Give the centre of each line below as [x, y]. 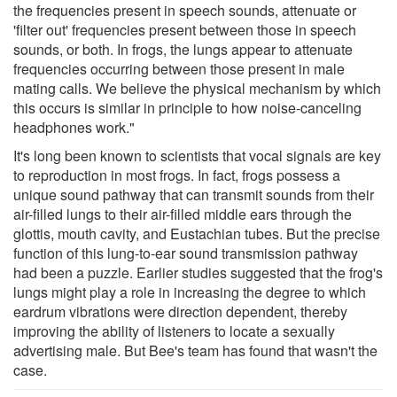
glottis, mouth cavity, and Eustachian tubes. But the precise [197, 233]
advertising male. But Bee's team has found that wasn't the [195, 350]
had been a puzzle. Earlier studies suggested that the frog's [198, 272]
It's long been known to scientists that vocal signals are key [197, 155]
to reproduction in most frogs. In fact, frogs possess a [177, 175]
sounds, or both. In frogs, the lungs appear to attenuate [183, 49]
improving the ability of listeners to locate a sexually [174, 331]
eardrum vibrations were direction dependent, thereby [180, 311]
